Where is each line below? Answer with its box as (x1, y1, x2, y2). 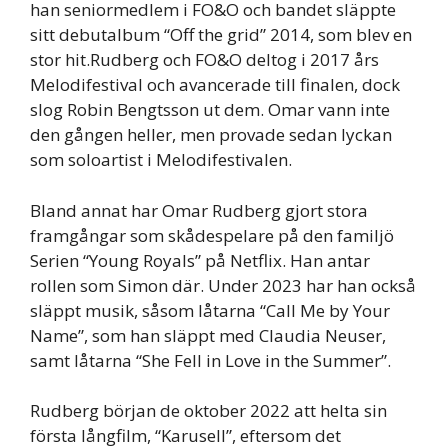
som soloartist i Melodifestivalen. (30, 148, 292, 172)
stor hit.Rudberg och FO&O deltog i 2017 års (30, 48, 379, 72)
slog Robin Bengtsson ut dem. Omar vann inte (30, 98, 390, 122)
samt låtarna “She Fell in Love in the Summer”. (30, 348, 391, 372)
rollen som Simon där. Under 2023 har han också (30, 273, 416, 297)
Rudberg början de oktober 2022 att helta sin (30, 399, 387, 423)
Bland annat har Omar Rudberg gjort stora (30, 198, 368, 222)
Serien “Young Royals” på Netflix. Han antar (30, 248, 370, 272)
